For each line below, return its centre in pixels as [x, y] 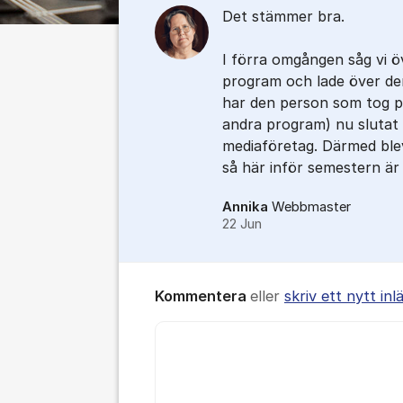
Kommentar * [195, 331]
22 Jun [242, 224]
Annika [245, 207]
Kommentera [202, 296]
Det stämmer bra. [283, 16]
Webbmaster [311, 207]
